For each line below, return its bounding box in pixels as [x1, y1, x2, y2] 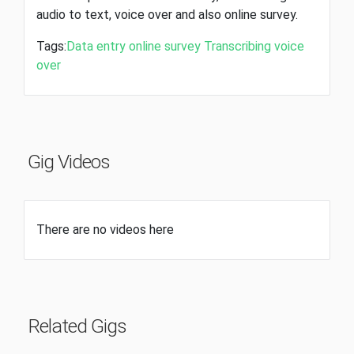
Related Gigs [28, 314, 126, 338]
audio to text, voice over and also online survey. [36, 7, 298, 23]
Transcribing [204, 39, 271, 55]
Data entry [66, 39, 126, 55]
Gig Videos [28, 150, 110, 174]
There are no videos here [36, 222, 174, 238]
